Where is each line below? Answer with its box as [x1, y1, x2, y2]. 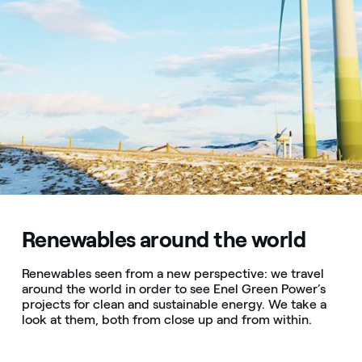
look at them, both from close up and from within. [21, 312, 312, 327]
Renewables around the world [21, 226, 306, 253]
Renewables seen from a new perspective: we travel [21, 266, 324, 281]
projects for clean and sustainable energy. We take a [21, 297, 326, 312]
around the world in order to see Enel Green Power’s [21, 281, 326, 297]
